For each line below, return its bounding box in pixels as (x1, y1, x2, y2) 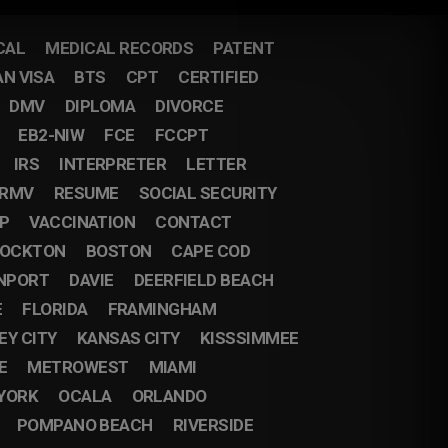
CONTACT (155, 212, 232, 232)
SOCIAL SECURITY (138, 183, 277, 203)
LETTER (186, 154, 247, 174)
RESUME (53, 183, 119, 203)
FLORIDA (22, 299, 88, 319)
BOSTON (85, 241, 152, 261)
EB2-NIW (18, 125, 85, 145)
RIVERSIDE (172, 415, 254, 435)
